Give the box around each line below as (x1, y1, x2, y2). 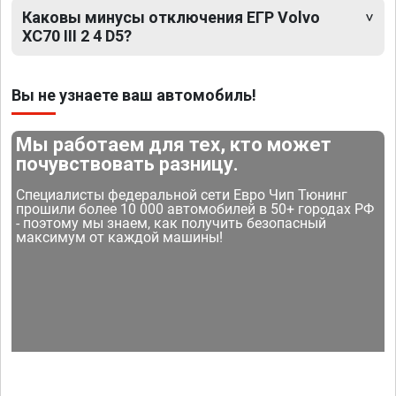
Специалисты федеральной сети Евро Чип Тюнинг (16, 187, 348, 204)
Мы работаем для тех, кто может (16, 133, 332, 156)
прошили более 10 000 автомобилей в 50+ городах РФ (16, 201, 375, 218)
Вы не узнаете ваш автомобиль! (11, 86, 256, 105)
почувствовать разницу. (16, 153, 240, 176)
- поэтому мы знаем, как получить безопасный (16, 215, 327, 232)
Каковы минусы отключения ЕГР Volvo (22, 8, 320, 27)
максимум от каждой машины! (16, 229, 224, 247)
